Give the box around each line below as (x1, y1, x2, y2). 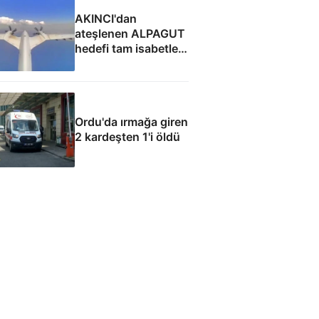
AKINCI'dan (74, 11, 137, 26)
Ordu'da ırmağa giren (74, 115, 188, 130)
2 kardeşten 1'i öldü (74, 130, 180, 145)
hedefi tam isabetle (74, 41, 178, 56)
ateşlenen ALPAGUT (74, 26, 185, 41)
